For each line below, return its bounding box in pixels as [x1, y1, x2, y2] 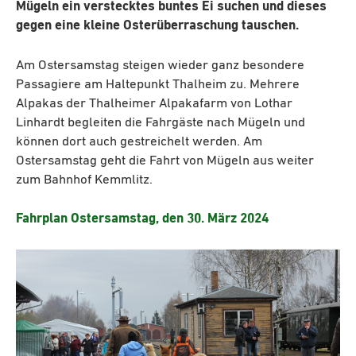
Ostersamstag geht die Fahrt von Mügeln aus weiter [16, 153, 314, 168]
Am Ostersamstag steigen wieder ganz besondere [16, 58, 304, 72]
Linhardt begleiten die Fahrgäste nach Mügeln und [16, 115, 305, 130]
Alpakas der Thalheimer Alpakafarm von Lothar [16, 96, 292, 110]
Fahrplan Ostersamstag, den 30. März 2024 [16, 212, 269, 226]
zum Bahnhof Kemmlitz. [16, 172, 153, 187]
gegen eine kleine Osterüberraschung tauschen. [16, 19, 299, 33]
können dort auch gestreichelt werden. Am [16, 134, 262, 149]
